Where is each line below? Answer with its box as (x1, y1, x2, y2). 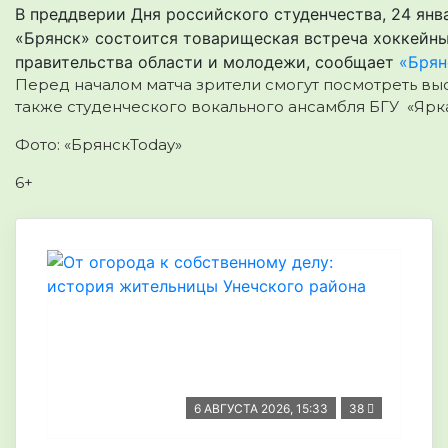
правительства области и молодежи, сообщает (15, 52, 399, 72)
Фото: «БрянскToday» (15, 135, 182, 154)
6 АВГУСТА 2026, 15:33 (194, 401, 328, 416)
